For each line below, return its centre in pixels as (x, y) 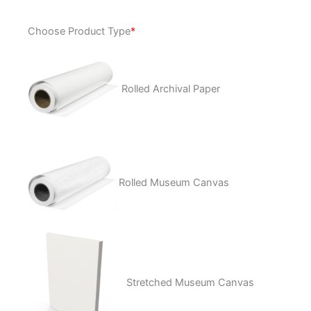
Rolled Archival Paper (171, 89)
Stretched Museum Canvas (191, 282)
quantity (46, 54)
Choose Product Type (79, 31)
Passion (46, 37)
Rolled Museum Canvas (174, 183)
